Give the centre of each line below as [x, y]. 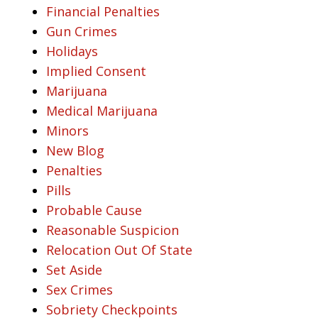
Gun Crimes [82, 31]
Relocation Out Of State [119, 250]
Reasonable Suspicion [113, 230]
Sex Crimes [79, 289]
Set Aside [74, 269]
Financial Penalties [103, 11]
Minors [67, 130]
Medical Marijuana [102, 110]
